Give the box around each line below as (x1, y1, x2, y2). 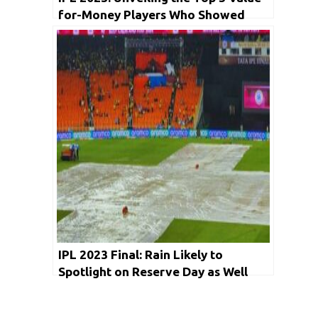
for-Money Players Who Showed (58, 7, 245, 21)
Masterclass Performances (58, 24, 212, 38)
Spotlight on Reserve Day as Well (58, 264, 248, 278)
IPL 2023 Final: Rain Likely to (58, 247, 223, 261)
